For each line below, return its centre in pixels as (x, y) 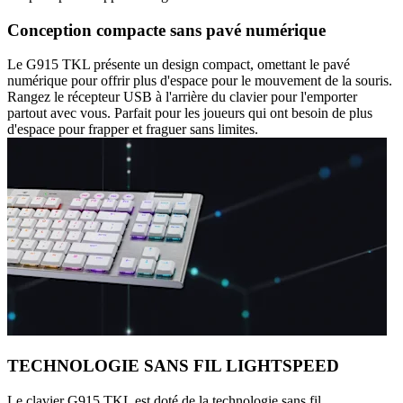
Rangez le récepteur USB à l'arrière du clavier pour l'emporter (182, 97)
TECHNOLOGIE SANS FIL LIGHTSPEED (173, 365)
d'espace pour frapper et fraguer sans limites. (133, 130)
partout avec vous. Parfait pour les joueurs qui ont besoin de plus (190, 113)
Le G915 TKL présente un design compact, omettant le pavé (179, 65)
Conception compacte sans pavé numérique (166, 30)
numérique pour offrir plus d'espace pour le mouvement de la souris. (200, 81)
